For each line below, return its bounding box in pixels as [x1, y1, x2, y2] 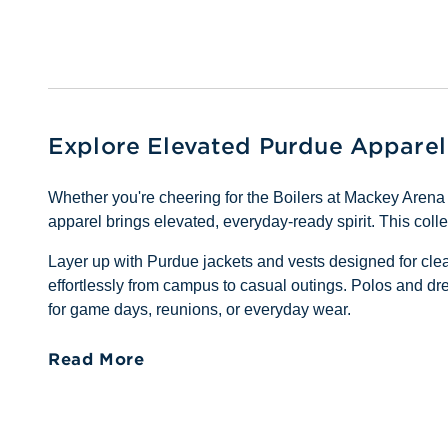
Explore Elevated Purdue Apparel [48, 133, 446, 159]
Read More [48, 348, 145, 369]
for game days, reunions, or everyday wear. [48, 301, 351, 319]
